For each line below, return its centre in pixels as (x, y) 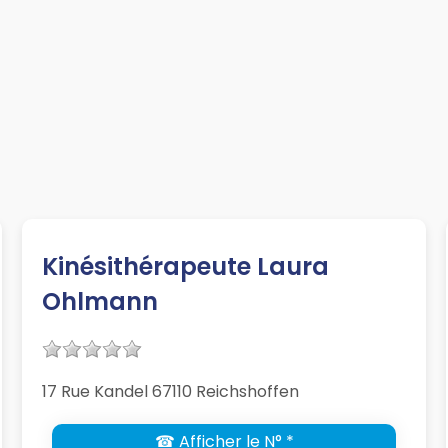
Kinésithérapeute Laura (186, 267)
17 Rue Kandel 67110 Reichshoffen (171, 392)
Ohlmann (100, 302)
